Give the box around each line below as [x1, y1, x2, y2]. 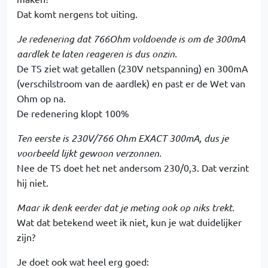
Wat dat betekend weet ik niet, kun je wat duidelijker [17, 216, 242, 228]
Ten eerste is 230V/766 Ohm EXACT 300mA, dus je [17, 132, 229, 144]
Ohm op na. [17, 92, 66, 104]
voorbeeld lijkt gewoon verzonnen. [17, 147, 162, 159]
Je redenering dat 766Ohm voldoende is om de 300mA [17, 32, 245, 45]
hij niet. [17, 176, 48, 188]
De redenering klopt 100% [17, 107, 129, 119]
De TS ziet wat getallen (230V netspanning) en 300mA [17, 62, 248, 74]
